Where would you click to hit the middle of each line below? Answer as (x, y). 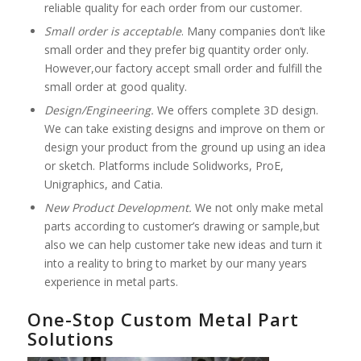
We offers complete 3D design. (236, 110)
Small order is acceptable (112, 31)
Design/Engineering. (99, 110)
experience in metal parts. (111, 281)
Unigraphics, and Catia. (103, 184)
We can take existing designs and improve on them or (184, 128)
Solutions (71, 338)
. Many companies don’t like (253, 31)
